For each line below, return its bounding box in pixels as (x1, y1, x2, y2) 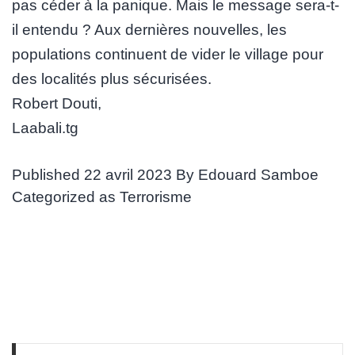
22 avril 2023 (84, 166, 172, 183)
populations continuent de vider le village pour (12, 45, 323, 63)
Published (12, 166, 84, 183)
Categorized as (12, 188, 120, 205)
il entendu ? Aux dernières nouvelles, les (12, 21, 287, 38)
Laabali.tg (12, 119, 78, 136)
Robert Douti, (12, 94, 101, 112)
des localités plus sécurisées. (12, 70, 212, 87)
